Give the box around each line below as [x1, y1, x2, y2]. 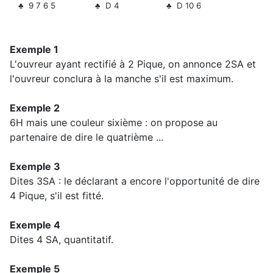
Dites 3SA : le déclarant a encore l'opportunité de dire [10, 175, 260, 188]
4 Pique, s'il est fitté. [10, 190, 104, 202]
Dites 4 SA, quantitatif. [10, 233, 116, 246]
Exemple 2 [10, 102, 60, 115]
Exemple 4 [10, 219, 60, 232]
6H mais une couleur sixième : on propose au [10, 116, 218, 129]
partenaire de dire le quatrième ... [10, 131, 163, 144]
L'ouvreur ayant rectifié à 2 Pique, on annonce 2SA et [10, 58, 256, 71]
